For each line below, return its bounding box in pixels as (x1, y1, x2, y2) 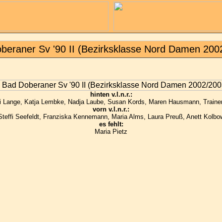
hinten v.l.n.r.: (90, 91, 132, 99)
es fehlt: (99, 120, 123, 128)
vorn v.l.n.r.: (93, 106, 129, 113)
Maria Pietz (95, 128, 127, 136)
